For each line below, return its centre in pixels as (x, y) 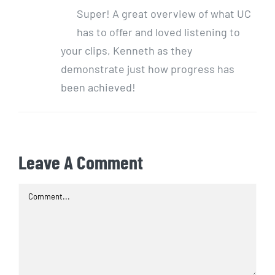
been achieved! (98, 87)
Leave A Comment (81, 161)
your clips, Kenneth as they (126, 50)
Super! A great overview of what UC (164, 13)
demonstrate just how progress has (148, 68)
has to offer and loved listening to (158, 32)
